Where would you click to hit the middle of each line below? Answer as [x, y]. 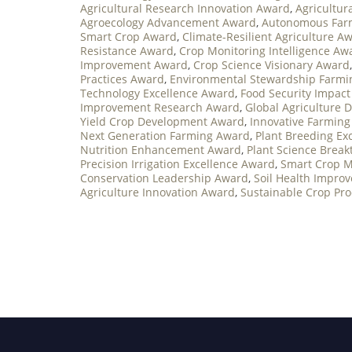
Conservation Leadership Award [164, 178]
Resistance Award [127, 50]
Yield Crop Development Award [162, 121]
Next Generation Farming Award [165, 135]
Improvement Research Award [160, 107]
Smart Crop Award [128, 36]
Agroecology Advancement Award [168, 22]
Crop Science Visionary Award [271, 64]
